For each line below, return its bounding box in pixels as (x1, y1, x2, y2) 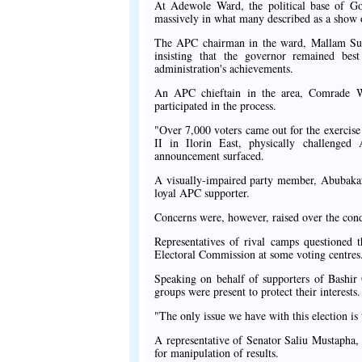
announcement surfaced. (154, 148, 264, 164)
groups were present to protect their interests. (154, 284, 360, 300)
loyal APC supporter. (154, 185, 250, 201)
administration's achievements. (154, 61, 293, 77)
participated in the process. (154, 98, 276, 114)
